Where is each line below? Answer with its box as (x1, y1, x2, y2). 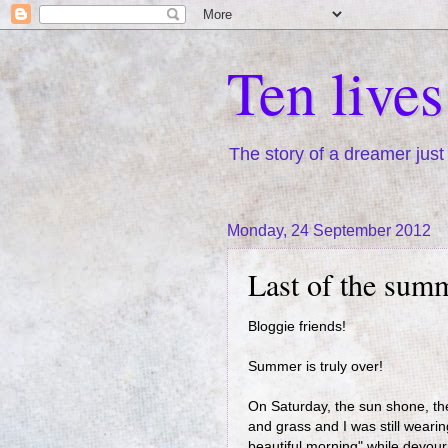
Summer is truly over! (248, 358, 383, 374)
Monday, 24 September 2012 (227, 222, 431, 239)
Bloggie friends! (248, 318, 346, 334)
